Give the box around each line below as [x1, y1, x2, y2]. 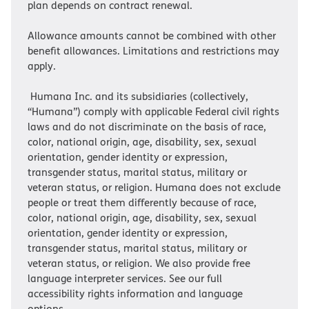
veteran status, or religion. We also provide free [28, 256, 250, 270]
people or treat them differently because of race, [28, 195, 257, 210]
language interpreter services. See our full [28, 271, 222, 286]
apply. [28, 59, 61, 73]
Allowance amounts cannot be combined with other [28, 28, 276, 43]
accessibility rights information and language [28, 286, 243, 301]
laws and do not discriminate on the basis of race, [28, 119, 266, 134]
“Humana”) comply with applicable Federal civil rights [28, 104, 279, 119]
